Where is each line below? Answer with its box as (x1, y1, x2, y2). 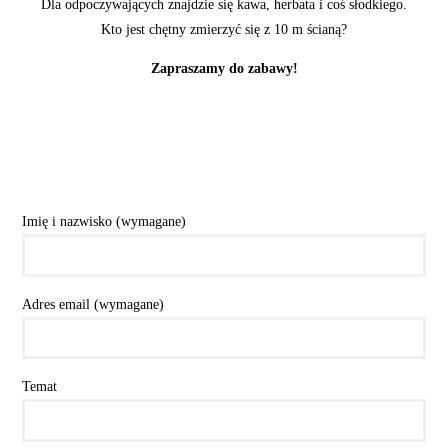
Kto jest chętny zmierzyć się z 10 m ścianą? (101, 20, 347, 37)
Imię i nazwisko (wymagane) (22, 213, 187, 230)
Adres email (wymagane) (22, 295, 165, 312)
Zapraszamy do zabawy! (150, 59, 298, 76)
